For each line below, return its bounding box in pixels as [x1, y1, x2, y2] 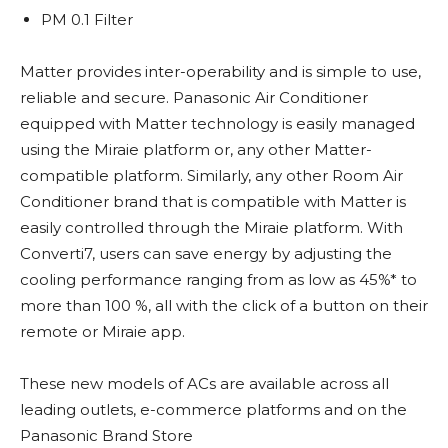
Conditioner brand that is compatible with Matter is [20, 192, 406, 212]
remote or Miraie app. [20, 322, 185, 342]
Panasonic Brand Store [20, 426, 193, 446]
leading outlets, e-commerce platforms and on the [20, 400, 407, 420]
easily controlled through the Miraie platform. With [20, 218, 403, 238]
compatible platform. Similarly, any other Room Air [20, 166, 403, 186]
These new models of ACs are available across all [20, 374, 389, 394]
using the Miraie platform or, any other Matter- [20, 140, 372, 160]
